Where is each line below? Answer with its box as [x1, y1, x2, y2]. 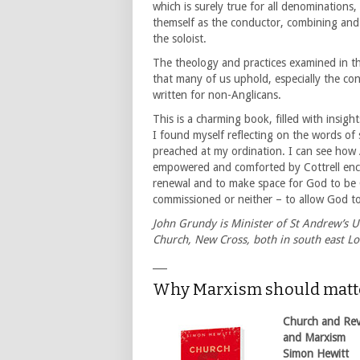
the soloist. [153, 32, 207, 46]
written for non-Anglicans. [153, 88, 281, 102]
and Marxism [283, 331, 346, 345]
